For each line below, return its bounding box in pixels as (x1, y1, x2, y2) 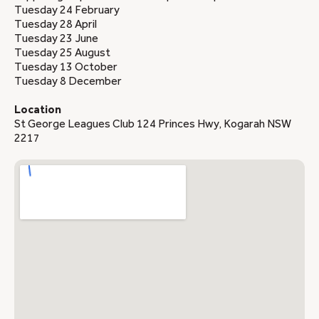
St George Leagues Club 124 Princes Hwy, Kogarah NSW (14, 117, 291, 130)
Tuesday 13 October (14, 61, 117, 74)
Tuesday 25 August (14, 46, 110, 60)
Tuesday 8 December (14, 75, 122, 88)
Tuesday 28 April (14, 18, 97, 31)
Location (14, 103, 61, 116)
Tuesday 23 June (14, 32, 98, 46)
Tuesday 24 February (14, 4, 120, 17)
